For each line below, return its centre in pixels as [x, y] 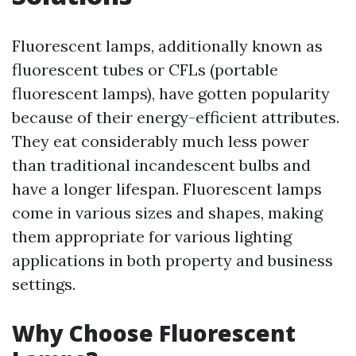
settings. [44, 284]
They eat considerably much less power [161, 141]
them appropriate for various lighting [152, 237]
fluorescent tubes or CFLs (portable [145, 70]
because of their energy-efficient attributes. [176, 118]
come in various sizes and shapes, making [167, 213]
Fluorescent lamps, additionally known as [167, 46]
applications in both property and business [172, 261]
